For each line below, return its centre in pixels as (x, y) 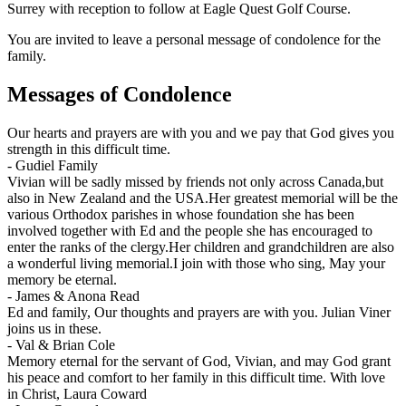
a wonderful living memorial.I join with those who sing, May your (196, 264)
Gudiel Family (57, 166)
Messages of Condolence (120, 95)
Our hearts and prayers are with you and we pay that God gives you (201, 133)
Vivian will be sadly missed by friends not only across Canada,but (195, 182)
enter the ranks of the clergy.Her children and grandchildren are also (201, 247)
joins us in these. (54, 329)
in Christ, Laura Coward (77, 394)
